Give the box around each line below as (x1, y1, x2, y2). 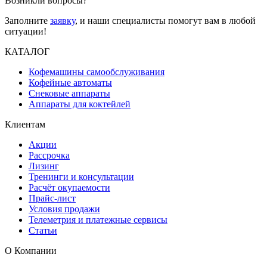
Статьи (29, 225, 57, 236)
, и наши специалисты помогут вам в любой (75, 15, 256, 26)
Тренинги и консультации (29, 172, 134, 182)
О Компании (5, 246, 57, 256)
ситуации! (5, 26, 46, 37)
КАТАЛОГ (5, 46, 49, 57)
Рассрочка (29, 150, 70, 161)
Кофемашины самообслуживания (29, 67, 164, 77)
